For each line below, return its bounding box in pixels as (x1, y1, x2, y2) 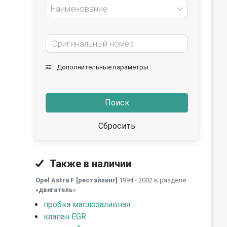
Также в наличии (48, 158, 131, 170)
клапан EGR (44, 212, 86, 221)
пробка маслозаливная (44, 200, 130, 209)
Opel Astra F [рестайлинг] (35, 176, 118, 184)
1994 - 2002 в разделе (118, 176, 186, 184)
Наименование (51, 4, 107, 14)
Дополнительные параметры (55, 63, 148, 71)
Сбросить (98, 121, 135, 131)
